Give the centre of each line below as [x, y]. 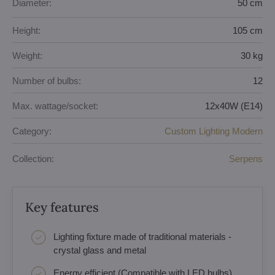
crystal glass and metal [100, 250]
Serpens [246, 158]
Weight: [27, 55]
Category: [32, 131]
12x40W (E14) [234, 106]
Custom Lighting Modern [214, 131]
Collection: [33, 158]
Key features [62, 207]
